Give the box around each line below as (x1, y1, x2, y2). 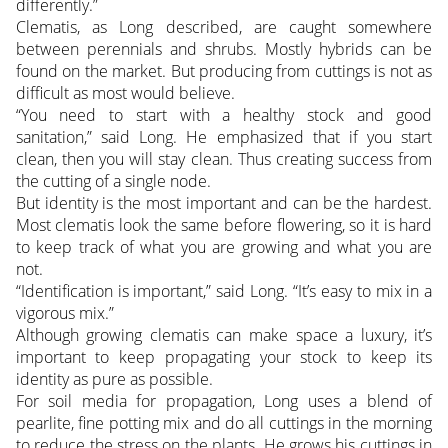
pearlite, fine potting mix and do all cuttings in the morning (15, 411, 433, 434)
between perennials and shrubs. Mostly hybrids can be (15, 37, 433, 60)
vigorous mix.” (15, 301, 114, 324)
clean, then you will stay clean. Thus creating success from (15, 147, 433, 170)
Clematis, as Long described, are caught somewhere (15, 15, 433, 38)
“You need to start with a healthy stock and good (15, 103, 433, 126)
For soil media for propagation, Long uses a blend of (15, 389, 433, 412)
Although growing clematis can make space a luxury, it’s (15, 323, 433, 346)
